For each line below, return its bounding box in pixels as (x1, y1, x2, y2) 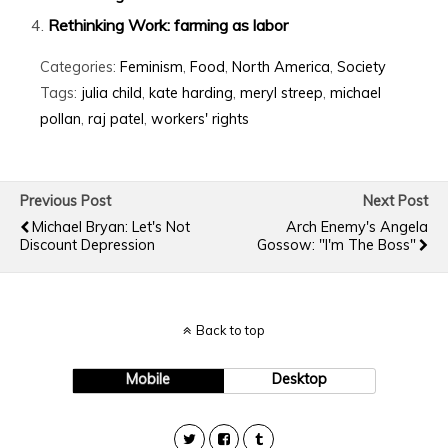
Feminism (120, 57, 183, 76)
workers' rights (151, 109, 249, 128)
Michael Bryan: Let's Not (32, 217, 190, 236)
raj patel (88, 109, 144, 128)
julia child (81, 83, 142, 102)
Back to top (196, 321, 265, 338)
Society (337, 57, 386, 76)
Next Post (363, 191, 428, 210)
